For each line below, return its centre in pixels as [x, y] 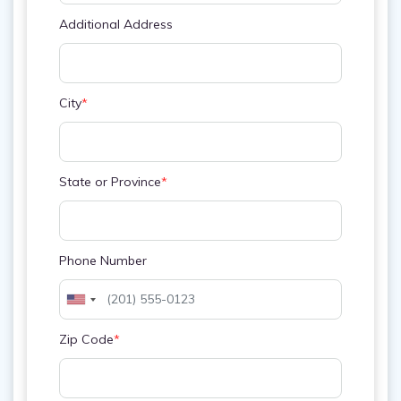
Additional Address [116, 24]
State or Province [110, 182]
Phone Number [103, 260]
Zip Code [86, 339]
